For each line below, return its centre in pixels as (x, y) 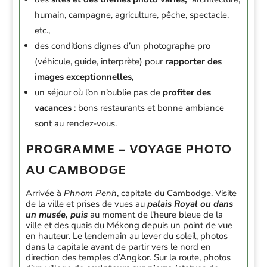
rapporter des (194, 61)
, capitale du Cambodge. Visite (177, 193)
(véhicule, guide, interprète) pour (100, 61)
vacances (53, 108)
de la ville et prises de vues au (87, 204)
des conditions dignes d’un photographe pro (123, 46)
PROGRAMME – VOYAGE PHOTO (129, 150)
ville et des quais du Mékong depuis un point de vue (129, 225)
